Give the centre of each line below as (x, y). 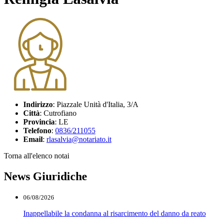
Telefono (37, 131)
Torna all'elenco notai (37, 156)
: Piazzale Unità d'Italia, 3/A (96, 105)
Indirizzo (38, 105)
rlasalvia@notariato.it (79, 139)
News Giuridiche (46, 177)
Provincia (39, 122)
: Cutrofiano (58, 113)
